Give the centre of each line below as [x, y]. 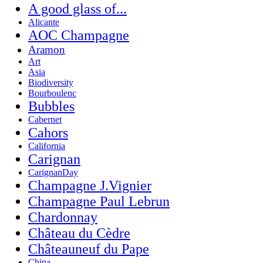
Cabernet [45, 119]
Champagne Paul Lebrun [99, 201]
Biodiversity [51, 82]
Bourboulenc [52, 93]
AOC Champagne [79, 35]
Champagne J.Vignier [90, 185]
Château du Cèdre [79, 233]
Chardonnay [63, 217]
